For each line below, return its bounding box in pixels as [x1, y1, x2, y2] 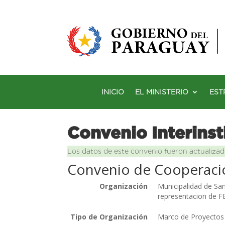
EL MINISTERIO [135, 87, 188, 96]
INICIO [101, 87, 124, 96]
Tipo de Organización [70, 211, 148, 221]
